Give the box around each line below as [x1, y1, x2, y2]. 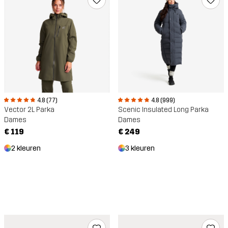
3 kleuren [125, 144, 155, 153]
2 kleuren [11, 144, 41, 153]
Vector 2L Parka [4, 105, 54, 115]
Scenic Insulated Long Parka [118, 105, 209, 115]
